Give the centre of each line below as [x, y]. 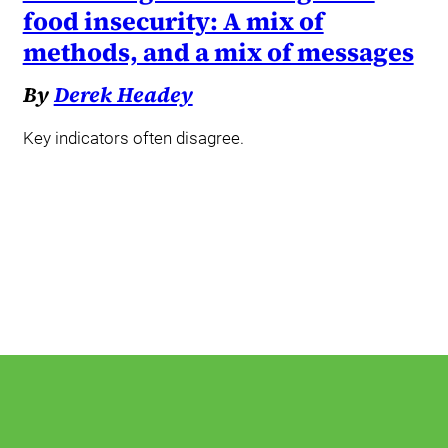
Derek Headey [123, 94]
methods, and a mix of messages [218, 51]
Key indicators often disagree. [133, 138]
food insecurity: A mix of [173, 20]
